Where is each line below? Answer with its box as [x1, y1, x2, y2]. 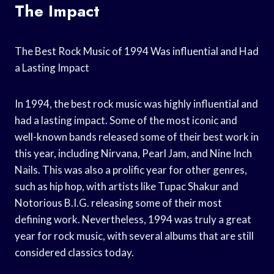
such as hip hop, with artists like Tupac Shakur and [15, 179, 239, 193]
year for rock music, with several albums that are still [15, 229, 254, 242]
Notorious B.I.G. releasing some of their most [15, 196, 222, 209]
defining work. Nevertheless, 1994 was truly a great [15, 212, 251, 226]
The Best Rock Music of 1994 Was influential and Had [15, 44, 259, 57]
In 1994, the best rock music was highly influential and [15, 97, 258, 110]
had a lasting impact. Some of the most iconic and [15, 113, 237, 127]
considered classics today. [15, 245, 134, 259]
